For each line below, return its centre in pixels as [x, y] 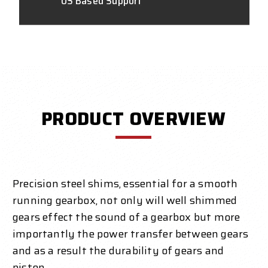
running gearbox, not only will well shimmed [125, 200]
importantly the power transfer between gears [131, 234]
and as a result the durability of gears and [118, 250]
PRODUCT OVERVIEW [134, 118]
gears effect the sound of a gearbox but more [127, 217]
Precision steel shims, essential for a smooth [125, 183]
